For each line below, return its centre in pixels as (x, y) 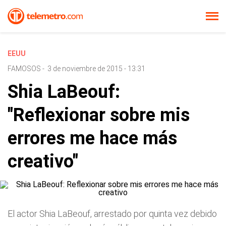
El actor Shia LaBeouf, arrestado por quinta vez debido (112, 214)
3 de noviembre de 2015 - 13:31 (96, 69)
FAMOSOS (24, 69)
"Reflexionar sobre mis (99, 115)
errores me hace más (92, 138)
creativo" (43, 161)
